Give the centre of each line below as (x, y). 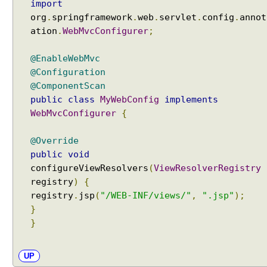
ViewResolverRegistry (207, 168)
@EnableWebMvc (65, 58)
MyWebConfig (130, 100)
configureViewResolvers (89, 168)
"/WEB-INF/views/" (146, 195)
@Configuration (68, 72)
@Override (55, 141)
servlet (178, 17)
